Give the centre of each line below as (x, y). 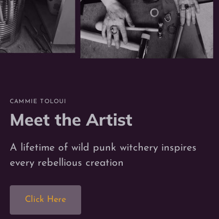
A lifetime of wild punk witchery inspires (103, 148)
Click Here (45, 200)
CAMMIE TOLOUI (38, 102)
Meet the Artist (71, 120)
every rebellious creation (67, 163)
